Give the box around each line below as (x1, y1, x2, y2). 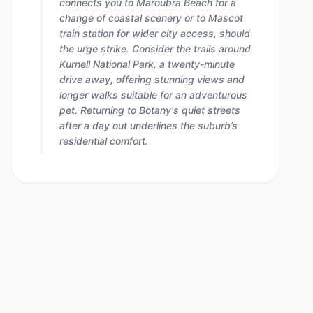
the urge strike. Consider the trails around (59, 43, 251, 54)
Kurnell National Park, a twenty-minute (59, 58, 235, 70)
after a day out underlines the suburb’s (59, 119, 238, 131)
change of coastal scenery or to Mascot (59, 12, 243, 24)
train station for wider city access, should (59, 27, 250, 39)
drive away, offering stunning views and (59, 73, 245, 85)
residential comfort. (59, 135, 148, 147)
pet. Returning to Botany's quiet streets (59, 104, 240, 116)
